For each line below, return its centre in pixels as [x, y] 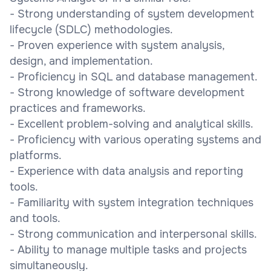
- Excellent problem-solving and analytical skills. [132, 124]
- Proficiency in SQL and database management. [134, 77]
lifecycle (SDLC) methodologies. [91, 29]
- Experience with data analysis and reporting [126, 171]
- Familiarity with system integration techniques [132, 202]
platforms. [36, 155]
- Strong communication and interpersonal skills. [133, 234]
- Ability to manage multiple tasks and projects [128, 250]
